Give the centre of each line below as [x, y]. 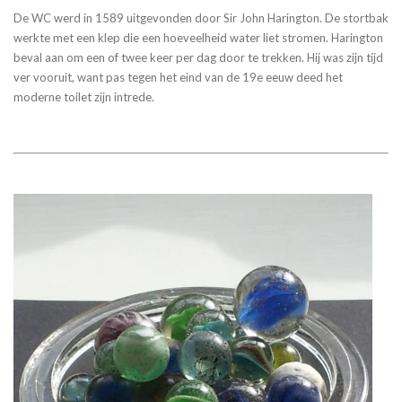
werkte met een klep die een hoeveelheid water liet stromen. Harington [198, 37]
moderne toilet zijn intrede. [84, 96]
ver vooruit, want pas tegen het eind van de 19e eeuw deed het [178, 77]
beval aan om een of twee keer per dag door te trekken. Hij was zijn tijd [198, 57]
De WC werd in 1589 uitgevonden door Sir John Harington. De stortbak [201, 17]
